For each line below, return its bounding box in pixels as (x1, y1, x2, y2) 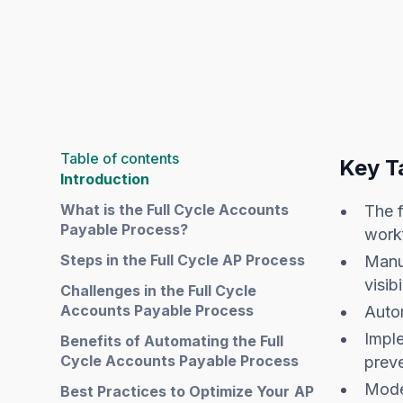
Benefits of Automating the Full (60, 332, 284, 351)
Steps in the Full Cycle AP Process (60, 251, 305, 270)
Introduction (60, 170, 150, 189)
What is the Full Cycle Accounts (60, 201, 290, 219)
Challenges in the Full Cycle (60, 282, 257, 300)
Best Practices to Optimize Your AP (60, 382, 314, 401)
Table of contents (60, 149, 180, 168)
